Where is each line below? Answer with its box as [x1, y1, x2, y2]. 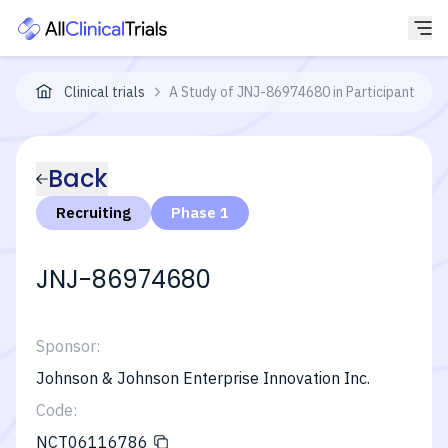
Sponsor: [36, 336, 100, 356]
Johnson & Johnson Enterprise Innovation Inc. [36, 368, 370, 388]
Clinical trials [64, 83, 145, 101]
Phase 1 [171, 203, 229, 222]
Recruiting [56, 203, 131, 222]
